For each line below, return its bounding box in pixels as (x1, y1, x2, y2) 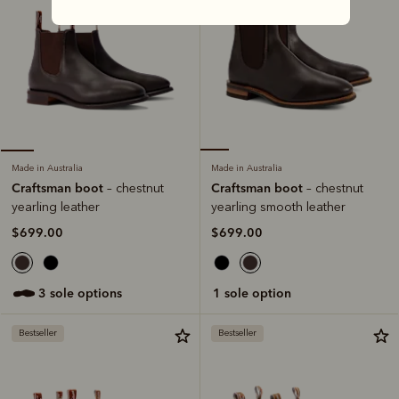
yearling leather (12, 199, 100, 215)
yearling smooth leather (211, 199, 346, 215)
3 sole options (46, 284, 122, 301)
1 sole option (221, 284, 291, 301)
